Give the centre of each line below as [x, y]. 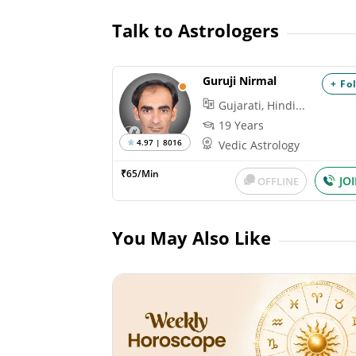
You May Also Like [192, 237]
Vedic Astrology [259, 145]
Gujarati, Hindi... [262, 105]
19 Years [242, 125]
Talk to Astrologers [196, 30]
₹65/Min [140, 173]
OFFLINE [279, 181]
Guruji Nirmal [240, 80]
